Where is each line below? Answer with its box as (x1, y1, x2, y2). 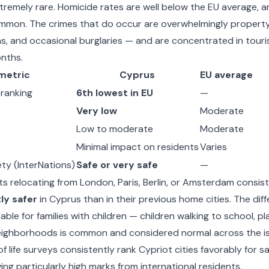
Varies (199, 141, 227, 153)
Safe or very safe (76, 159, 158, 171)
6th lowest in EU (76, 86, 153, 99)
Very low (76, 104, 117, 117)
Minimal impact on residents (76, 141, 199, 153)
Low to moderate (76, 122, 153, 135)
